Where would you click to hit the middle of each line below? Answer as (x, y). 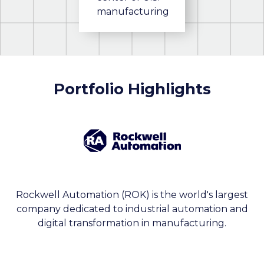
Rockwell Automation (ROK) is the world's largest (132, 195)
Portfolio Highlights (132, 89)
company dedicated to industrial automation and (132, 209)
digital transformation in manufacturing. (132, 223)
